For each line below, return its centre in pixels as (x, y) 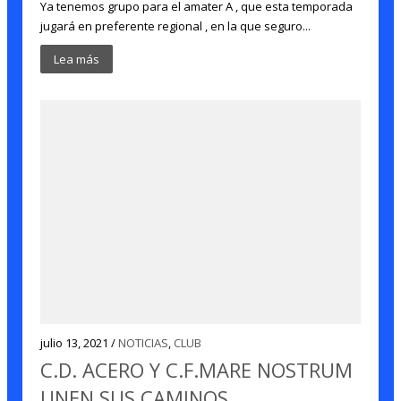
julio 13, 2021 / (80, 343)
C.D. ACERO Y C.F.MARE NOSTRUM (197, 370)
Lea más (77, 59)
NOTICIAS (144, 343)
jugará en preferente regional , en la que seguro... (176, 26)
